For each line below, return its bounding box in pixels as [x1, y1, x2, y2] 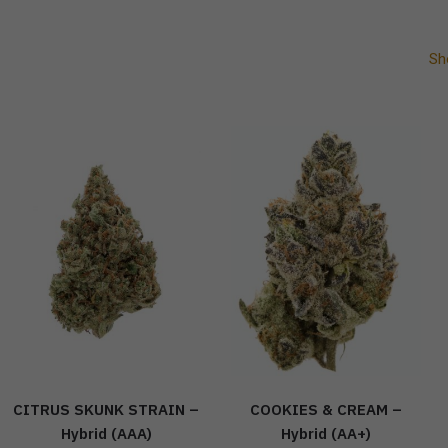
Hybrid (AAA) [60, 423, 152, 443]
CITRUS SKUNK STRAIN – [13, 399, 200, 419]
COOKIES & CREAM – [249, 399, 402, 419]
